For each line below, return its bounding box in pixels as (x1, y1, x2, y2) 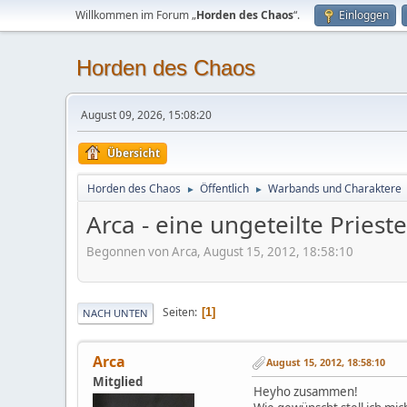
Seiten (163, 304, 194, 321)
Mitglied (93, 372, 143, 390)
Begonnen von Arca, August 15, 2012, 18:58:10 (86, 243, 353, 260)
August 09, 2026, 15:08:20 (81, 107, 212, 123)
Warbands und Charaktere (268, 181, 402, 196)
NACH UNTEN (83, 305, 148, 320)
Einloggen (339, 7, 389, 23)
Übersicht (107, 145, 160, 161)
